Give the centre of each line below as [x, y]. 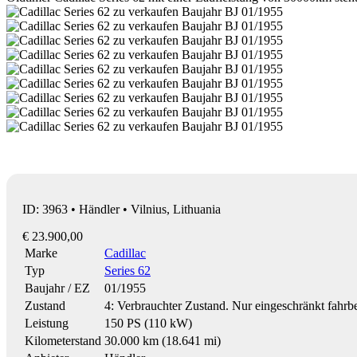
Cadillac [125, 253]
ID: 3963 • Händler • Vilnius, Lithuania [122, 209]
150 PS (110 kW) [148, 323]
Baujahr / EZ [57, 288]
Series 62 [127, 270]
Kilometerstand [63, 340]
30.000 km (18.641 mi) [163, 340]
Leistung [47, 323]
